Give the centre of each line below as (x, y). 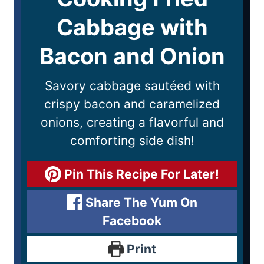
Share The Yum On (140, 203)
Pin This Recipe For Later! (140, 174)
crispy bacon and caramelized (132, 104)
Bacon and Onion (132, 56)
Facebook (132, 221)
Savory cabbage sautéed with (132, 86)
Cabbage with (132, 27)
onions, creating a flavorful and (132, 123)
